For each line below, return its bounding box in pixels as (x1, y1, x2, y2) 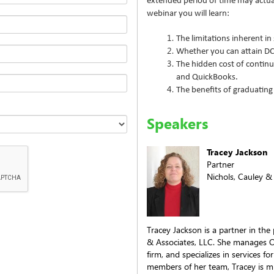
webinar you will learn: (147, 9, 229, 19)
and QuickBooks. (176, 73, 238, 83)
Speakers (147, 113, 209, 134)
